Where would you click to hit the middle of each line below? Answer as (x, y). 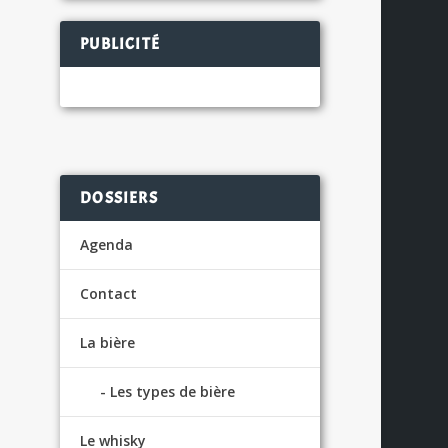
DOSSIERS (119, 197)
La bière (108, 342)
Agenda (107, 244)
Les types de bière (173, 391)
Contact (109, 293)
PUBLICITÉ (120, 43)
